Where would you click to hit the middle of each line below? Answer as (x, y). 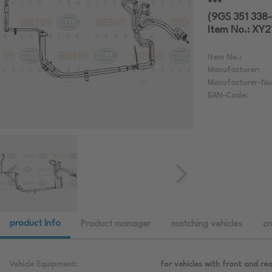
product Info (35, 224)
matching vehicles (207, 225)
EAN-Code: (228, 96)
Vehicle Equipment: (43, 265)
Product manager (116, 225)
